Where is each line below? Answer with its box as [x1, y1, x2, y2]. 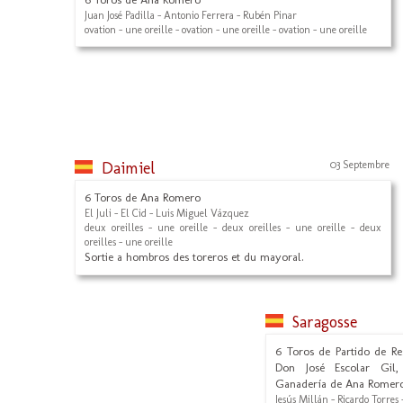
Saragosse [292, 312, 357, 332]
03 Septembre [330, 158, 390, 171]
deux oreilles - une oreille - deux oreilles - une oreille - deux [85, 221, 381, 234]
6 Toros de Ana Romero [85, 191, 201, 204]
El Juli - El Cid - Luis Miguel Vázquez [85, 207, 249, 219]
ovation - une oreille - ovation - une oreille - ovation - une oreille [85, 23, 367, 36]
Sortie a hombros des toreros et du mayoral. [85, 250, 304, 264]
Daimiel [102, 158, 155, 178]
